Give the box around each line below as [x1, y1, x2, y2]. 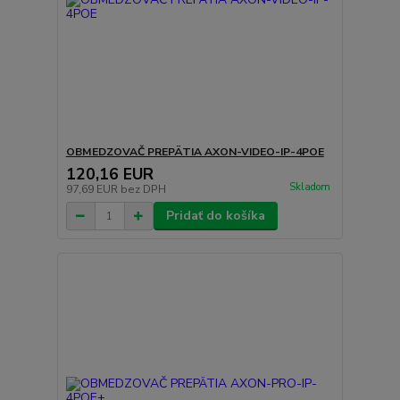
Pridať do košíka [165, 207, 265, 224]
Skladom [288, 180, 330, 195]
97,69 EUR [65, 182, 121, 196]
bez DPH [120, 182, 166, 196]
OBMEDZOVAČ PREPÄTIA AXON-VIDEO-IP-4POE [65, 145, 324, 159]
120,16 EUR [65, 163, 154, 185]
